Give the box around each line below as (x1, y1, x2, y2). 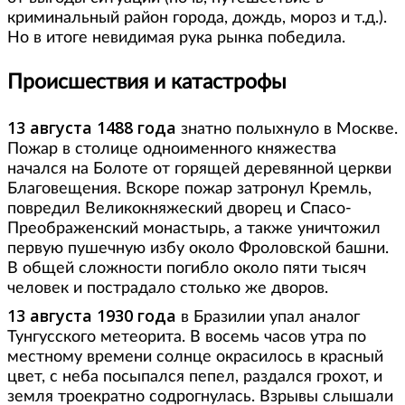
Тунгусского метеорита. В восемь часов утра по (7, 328, 366, 345)
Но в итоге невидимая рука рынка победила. (7, 30, 345, 47)
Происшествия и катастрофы (7, 71, 287, 92)
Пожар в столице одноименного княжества (7, 140, 336, 157)
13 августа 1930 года (7, 304, 181, 326)
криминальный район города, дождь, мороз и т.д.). (7, 10, 387, 27)
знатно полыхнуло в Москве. (176, 120, 398, 137)
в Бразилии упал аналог (181, 308, 360, 325)
